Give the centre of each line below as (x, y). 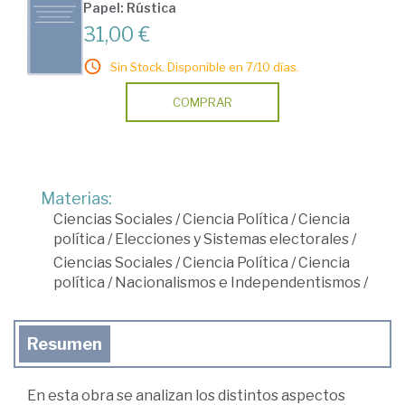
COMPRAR (202, 103)
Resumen (65, 344)
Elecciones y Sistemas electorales (232, 240)
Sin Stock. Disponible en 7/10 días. (205, 67)
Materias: (76, 199)
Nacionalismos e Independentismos (238, 283)
